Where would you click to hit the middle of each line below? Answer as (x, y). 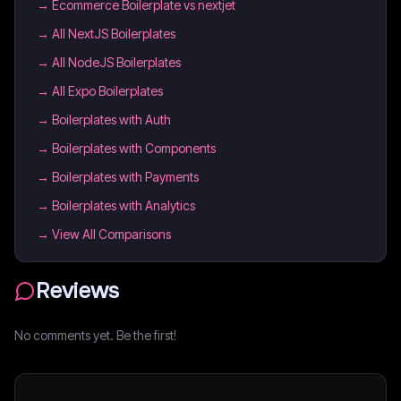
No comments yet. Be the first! (95, 335)
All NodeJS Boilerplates (116, 62)
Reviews (77, 291)
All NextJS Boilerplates (114, 34)
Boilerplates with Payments (125, 177)
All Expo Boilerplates (107, 91)
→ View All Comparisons (104, 234)
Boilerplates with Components (134, 148)
